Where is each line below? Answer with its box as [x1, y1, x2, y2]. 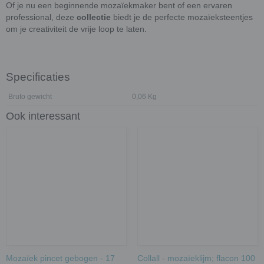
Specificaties [6, 71, 70, 83]
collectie [74, 12, 111, 22]
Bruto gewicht [8, 93, 52, 101]
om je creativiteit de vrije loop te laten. [6, 24, 147, 34]
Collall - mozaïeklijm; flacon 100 [137, 253, 255, 263]
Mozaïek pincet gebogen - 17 [6, 253, 115, 263]
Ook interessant [6, 110, 80, 122]
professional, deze [6, 12, 74, 22]
